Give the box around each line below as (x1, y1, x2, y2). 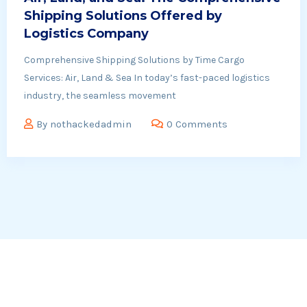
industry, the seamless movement (24, 89, 176, 101)
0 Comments (167, 117, 228, 130)
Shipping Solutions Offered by (24, 8, 222, 23)
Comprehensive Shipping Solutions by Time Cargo (24, 53, 245, 66)
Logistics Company (24, 25, 149, 41)
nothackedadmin (50, 117, 132, 130)
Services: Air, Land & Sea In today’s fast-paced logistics (24, 71, 270, 84)
